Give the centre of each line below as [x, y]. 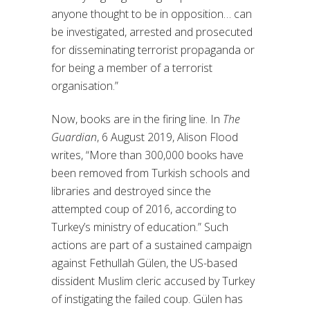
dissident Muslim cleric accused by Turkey [153, 281]
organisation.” [85, 85]
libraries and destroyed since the [131, 191]
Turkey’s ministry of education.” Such [140, 227]
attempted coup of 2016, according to [144, 209]
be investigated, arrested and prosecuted [152, 31]
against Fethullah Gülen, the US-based [144, 263]
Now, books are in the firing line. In [137, 119]
